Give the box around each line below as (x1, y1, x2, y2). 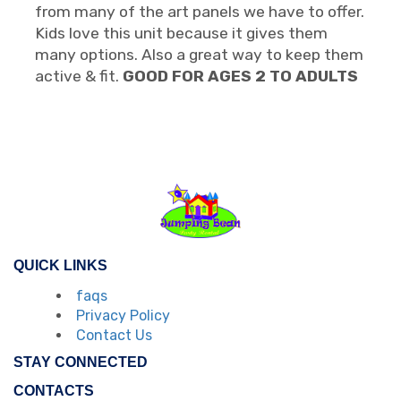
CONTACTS (13, 382, 94, 398)
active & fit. (35, 66, 119, 85)
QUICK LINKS (13, 257, 107, 273)
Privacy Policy (76, 306, 170, 324)
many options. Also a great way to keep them (35, 45, 363, 64)
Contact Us (76, 326, 152, 344)
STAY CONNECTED (13, 354, 148, 370)
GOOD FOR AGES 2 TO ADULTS (119, 66, 358, 85)
